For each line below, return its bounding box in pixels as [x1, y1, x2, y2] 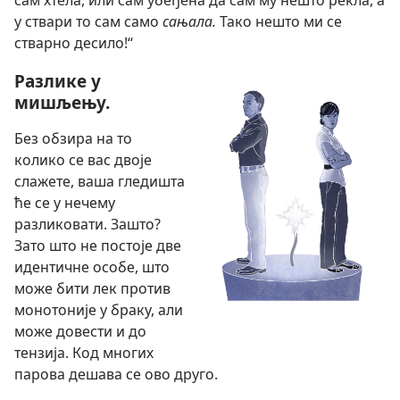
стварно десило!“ [14, 32, 133, 53]
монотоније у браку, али [14, 299, 183, 320]
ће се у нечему [14, 192, 115, 212]
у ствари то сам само [14, 11, 162, 31]
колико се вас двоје [14, 149, 152, 170]
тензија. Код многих [14, 342, 154, 362]
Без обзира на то [14, 128, 132, 148]
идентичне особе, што [14, 256, 170, 277]
